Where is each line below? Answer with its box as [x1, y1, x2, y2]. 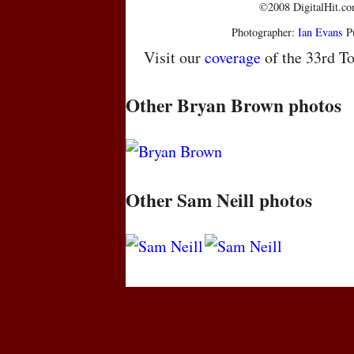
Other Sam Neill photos [126, 186, 312, 213]
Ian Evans [298, 24, 344, 40]
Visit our [143, 47, 205, 69]
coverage [204, 47, 261, 69]
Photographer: [232, 24, 299, 40]
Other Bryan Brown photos [126, 92, 341, 119]
